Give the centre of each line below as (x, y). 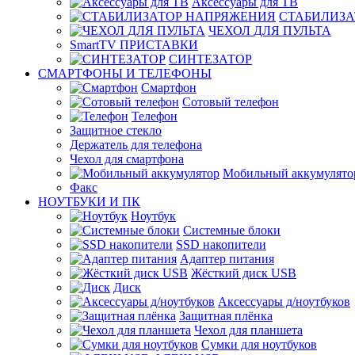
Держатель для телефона (136, 145)
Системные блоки (232, 230)
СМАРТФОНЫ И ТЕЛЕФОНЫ (125, 73)
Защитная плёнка (226, 316)
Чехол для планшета (248, 330)
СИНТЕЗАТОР (210, 59)
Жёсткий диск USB (244, 273)
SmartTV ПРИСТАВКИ (134, 45)
